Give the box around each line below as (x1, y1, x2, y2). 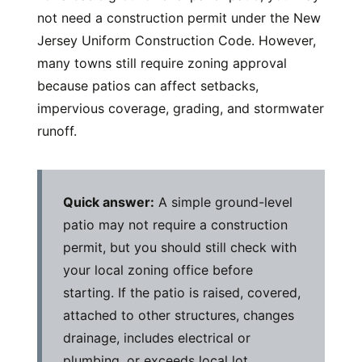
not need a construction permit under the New (37, 10, 321, 27)
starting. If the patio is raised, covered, (63, 284, 301, 301)
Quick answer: (63, 194, 154, 211)
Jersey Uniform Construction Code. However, (37, 32, 316, 49)
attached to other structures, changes (63, 307, 294, 324)
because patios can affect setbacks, (37, 78, 259, 95)
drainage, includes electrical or (63, 330, 250, 347)
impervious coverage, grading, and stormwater (37, 100, 324, 117)
